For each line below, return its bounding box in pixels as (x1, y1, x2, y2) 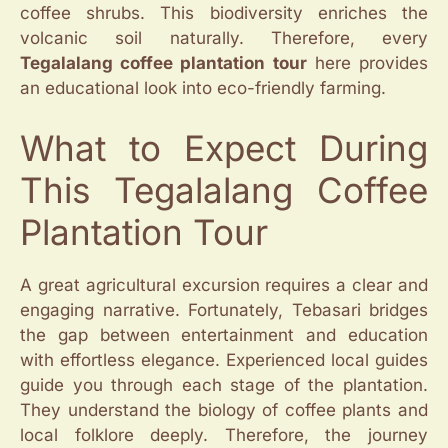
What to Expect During (20, 126, 428, 169)
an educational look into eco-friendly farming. (20, 78, 386, 99)
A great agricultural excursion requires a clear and (20, 274, 428, 295)
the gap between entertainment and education (20, 324, 428, 345)
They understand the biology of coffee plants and (20, 399, 428, 420)
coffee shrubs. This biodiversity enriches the (20, 3, 428, 24)
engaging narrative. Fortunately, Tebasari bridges (20, 299, 428, 320)
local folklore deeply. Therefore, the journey (20, 424, 428, 445)
